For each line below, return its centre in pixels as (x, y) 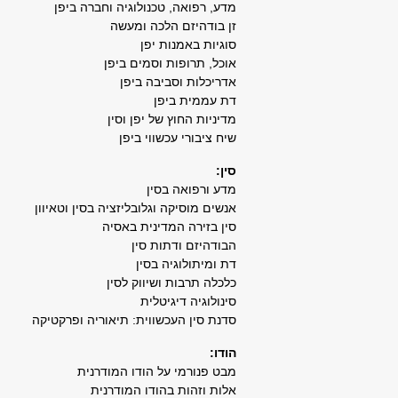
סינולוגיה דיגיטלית (188, 301)
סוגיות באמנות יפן (188, 44)
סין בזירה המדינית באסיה (169, 227)
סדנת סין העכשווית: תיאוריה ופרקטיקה (134, 320)
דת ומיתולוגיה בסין (186, 264)
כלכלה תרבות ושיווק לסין (171, 283)
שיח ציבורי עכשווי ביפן (178, 138)
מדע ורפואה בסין (191, 189)
